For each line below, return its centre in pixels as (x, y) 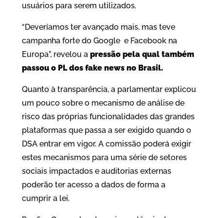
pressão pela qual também (142, 54)
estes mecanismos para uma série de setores (104, 158)
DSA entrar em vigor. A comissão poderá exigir (106, 144)
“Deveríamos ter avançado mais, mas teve (98, 27)
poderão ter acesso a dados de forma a (93, 185)
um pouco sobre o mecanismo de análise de (103, 103)
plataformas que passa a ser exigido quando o (106, 130)
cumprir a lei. (45, 199)
